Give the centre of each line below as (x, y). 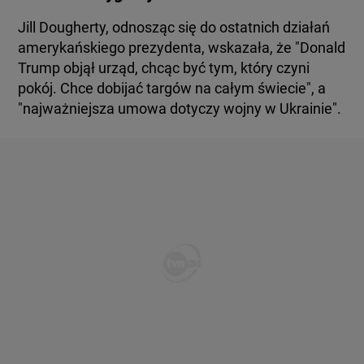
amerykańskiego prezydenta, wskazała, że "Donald (182, 48)
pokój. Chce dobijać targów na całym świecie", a (172, 88)
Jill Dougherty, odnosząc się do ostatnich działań (174, 27)
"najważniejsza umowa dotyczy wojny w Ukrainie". (182, 108)
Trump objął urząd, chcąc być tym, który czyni (164, 68)
